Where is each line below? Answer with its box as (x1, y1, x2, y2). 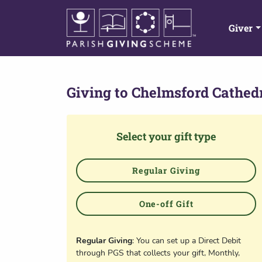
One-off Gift (139, 198, 194, 209)
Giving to (67, 83, 128, 102)
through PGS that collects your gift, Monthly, (76, 247, 240, 258)
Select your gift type (116, 129, 216, 143)
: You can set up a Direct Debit (132, 235, 241, 246)
